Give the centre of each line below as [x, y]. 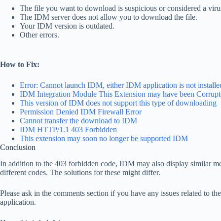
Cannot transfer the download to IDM [78, 120]
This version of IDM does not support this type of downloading [118, 103]
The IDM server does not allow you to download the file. [109, 17]
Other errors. [39, 35]
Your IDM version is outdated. [67, 26]
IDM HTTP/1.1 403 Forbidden [68, 129]
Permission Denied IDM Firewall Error [81, 111]
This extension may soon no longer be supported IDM [104, 138]
